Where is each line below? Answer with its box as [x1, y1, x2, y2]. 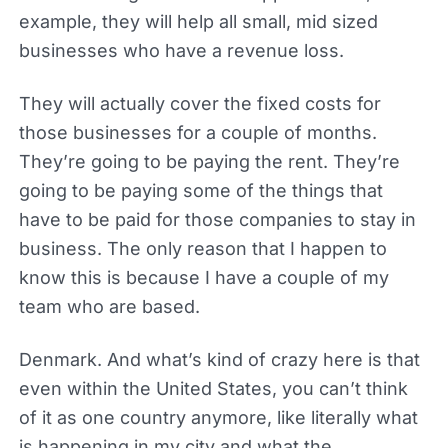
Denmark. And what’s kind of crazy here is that [18, 348, 420, 370]
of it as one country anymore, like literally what [18, 406, 418, 428]
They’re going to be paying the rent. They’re [18, 150, 400, 172]
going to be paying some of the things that [18, 179, 383, 201]
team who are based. [18, 295, 200, 317]
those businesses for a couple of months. [18, 121, 377, 143]
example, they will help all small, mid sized [18, 10, 378, 32]
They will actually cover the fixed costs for [18, 92, 381, 114]
